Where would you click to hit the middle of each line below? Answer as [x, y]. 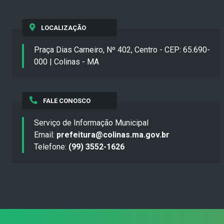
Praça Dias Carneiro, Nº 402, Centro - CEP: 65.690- [122, 50]
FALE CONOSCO [66, 101]
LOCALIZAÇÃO [63, 28]
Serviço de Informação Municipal [91, 123]
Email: [45, 135]
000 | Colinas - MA [66, 62]
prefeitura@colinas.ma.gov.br [113, 135]
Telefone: [51, 147]
